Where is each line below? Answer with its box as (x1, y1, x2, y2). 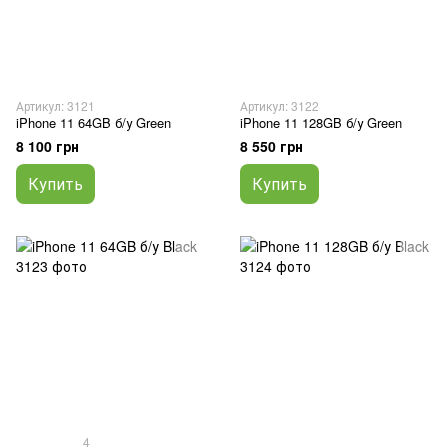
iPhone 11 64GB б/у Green (16, 113, 171, 132)
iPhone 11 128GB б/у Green (240, 113, 402, 132)
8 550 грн (240, 136, 303, 156)
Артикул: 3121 (16, 97, 95, 114)
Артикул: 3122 (240, 97, 319, 114)
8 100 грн (16, 136, 79, 156)
